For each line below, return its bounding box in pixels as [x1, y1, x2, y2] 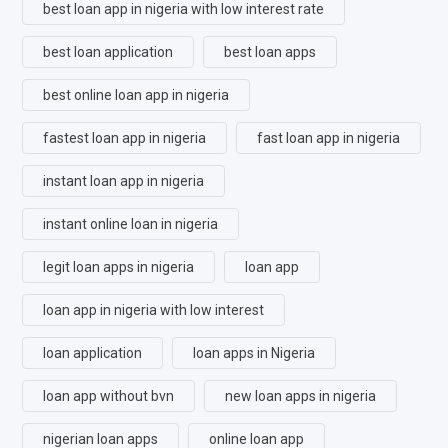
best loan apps [224, 43, 316, 60]
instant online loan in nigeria [43, 215, 218, 232]
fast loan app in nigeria [257, 129, 400, 146]
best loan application [43, 43, 173, 60]
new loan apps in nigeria [225, 387, 376, 404]
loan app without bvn [43, 387, 174, 404]
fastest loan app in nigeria [43, 129, 206, 146]
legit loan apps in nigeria [43, 258, 194, 275]
